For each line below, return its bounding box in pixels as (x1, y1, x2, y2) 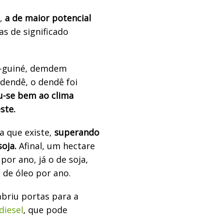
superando (54, 126, 99, 138)
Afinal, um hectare (19, 139, 95, 152)
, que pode (23, 203, 67, 216)
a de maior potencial (5, 12, 91, 24)
